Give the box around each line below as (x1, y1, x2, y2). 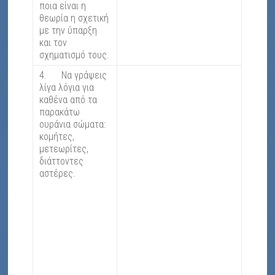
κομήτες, (39, 131, 75, 143)
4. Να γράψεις (39, 69, 107, 82)
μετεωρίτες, (39, 143, 89, 155)
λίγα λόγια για (39, 82, 95, 94)
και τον (39, 37, 68, 49)
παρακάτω (39, 106, 80, 118)
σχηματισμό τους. (39, 49, 110, 61)
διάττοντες (39, 155, 84, 168)
